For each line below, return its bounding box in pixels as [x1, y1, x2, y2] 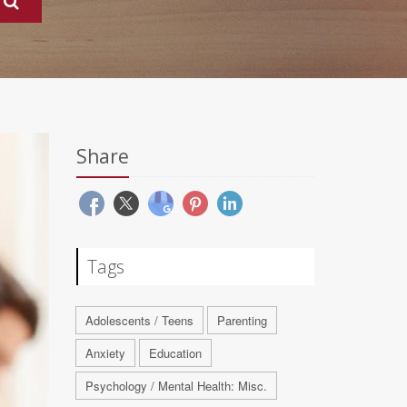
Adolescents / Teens [84, 312, 194, 329]
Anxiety [84, 344, 125, 362]
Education [148, 344, 202, 362]
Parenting [216, 312, 267, 329]
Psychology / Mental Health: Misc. [84, 377, 267, 394]
